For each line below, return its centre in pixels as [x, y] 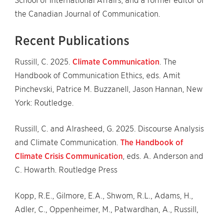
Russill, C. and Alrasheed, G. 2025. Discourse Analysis [109, 129]
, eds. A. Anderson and [163, 156]
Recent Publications [72, 41]
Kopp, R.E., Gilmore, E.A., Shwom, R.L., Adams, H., [104, 196]
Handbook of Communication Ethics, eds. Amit [98, 76]
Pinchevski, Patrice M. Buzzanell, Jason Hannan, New [109, 89]
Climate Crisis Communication [69, 156]
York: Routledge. [44, 103]
